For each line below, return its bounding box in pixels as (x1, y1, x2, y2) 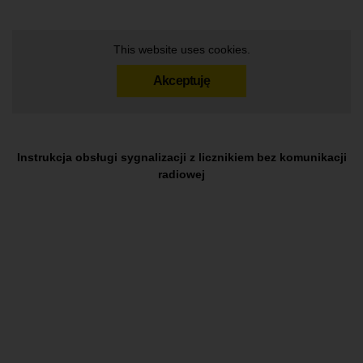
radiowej (158, 167, 205, 181)
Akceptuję (153, 73, 210, 88)
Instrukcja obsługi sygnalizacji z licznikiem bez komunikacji (16, 150, 347, 164)
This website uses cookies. (113, 42, 250, 56)
